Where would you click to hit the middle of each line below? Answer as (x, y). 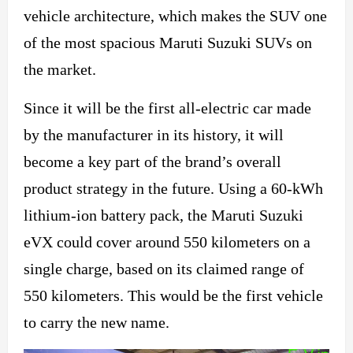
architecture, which (136, 16)
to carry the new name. (97, 323)
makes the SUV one (262, 16)
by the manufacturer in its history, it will (154, 135)
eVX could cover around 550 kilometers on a (167, 242)
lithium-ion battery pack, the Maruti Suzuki (163, 216)
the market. (60, 70)
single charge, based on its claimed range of (164, 269)
